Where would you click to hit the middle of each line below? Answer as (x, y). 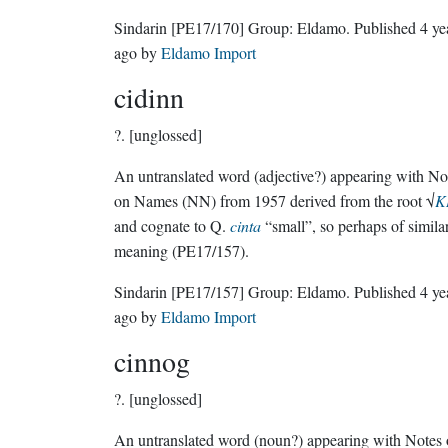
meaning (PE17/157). (181, 250)
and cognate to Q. (172, 225)
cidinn (149, 97)
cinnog (152, 361)
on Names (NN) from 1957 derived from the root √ (274, 200)
